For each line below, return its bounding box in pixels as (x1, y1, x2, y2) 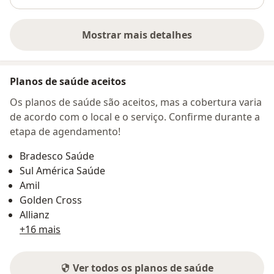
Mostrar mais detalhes (82, 28, 192, 42)
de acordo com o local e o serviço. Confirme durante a (10, 109, 260, 124)
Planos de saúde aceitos (10, 74, 126, 88)
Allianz (20, 207, 50, 221)
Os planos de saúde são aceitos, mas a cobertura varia (10, 95, 262, 109)
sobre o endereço (136, 34, 219, 48)
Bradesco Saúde (20, 149, 94, 163)
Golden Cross (20, 193, 82, 207)
